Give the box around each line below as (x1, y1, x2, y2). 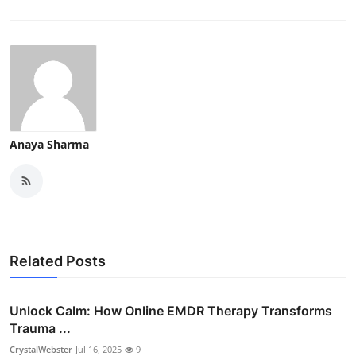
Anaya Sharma (10, 136, 89, 152)
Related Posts (10, 252, 106, 269)
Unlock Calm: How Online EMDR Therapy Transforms (10, 302, 332, 319)
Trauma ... (10, 319, 71, 336)
